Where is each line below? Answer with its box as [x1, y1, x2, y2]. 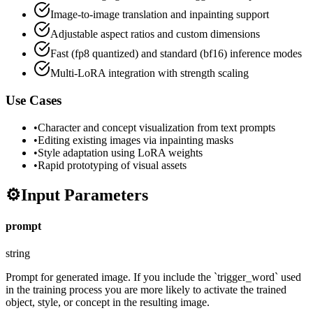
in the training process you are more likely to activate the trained [6, 283, 286, 296]
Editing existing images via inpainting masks [38, 133, 233, 146]
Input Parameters [21, 186, 148, 205]
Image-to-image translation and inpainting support [50, 8, 269, 21]
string [6, 247, 30, 259]
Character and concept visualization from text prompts [38, 121, 275, 133]
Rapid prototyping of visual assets [38, 159, 187, 171]
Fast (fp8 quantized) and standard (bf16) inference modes [50, 48, 302, 60]
